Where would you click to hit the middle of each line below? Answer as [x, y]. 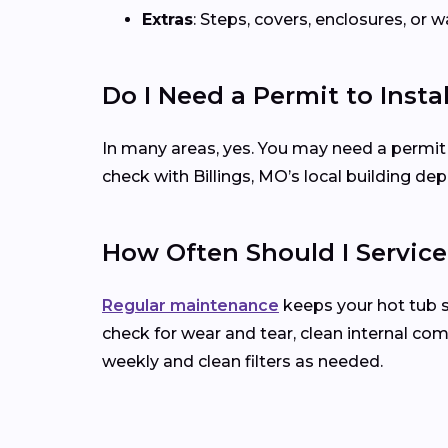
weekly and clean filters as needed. [242, 362]
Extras [167, 20]
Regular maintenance [190, 306]
